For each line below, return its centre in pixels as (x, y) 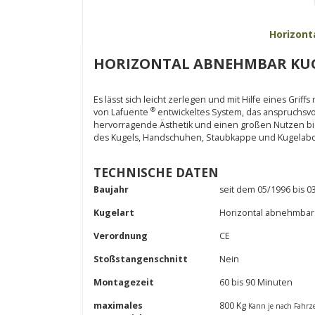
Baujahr (111, 189)
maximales (118, 306)
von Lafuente (122, 112)
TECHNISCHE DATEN (156, 172)
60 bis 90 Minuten (256, 282)
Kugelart (114, 213)
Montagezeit (124, 282)
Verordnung (121, 236)
